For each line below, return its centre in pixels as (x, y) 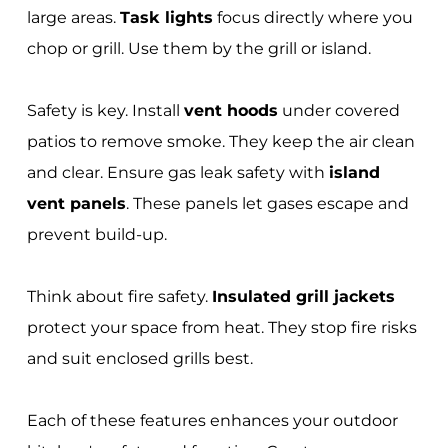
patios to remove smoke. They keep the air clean (220, 141)
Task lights (166, 17)
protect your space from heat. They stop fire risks (221, 327)
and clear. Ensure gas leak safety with (177, 172)
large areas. (73, 17)
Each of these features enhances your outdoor (212, 420)
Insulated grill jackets (303, 296)
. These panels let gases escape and (267, 203)
